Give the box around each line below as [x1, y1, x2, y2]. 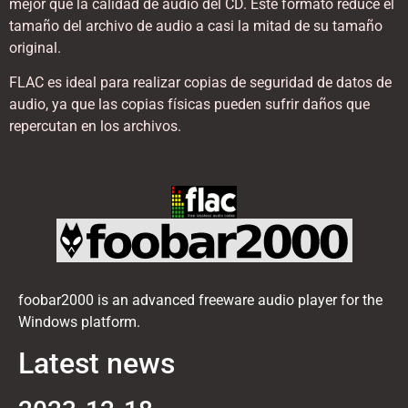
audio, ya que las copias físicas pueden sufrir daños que [9, 96, 370, 114]
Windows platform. [18, 313, 140, 331]
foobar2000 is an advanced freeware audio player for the [18, 291, 382, 310]
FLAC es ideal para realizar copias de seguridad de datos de [9, 74, 392, 92]
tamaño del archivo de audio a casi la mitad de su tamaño [9, 16, 382, 35]
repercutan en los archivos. [9, 117, 181, 136]
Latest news [18, 346, 175, 382]
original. [9, 38, 61, 56]
